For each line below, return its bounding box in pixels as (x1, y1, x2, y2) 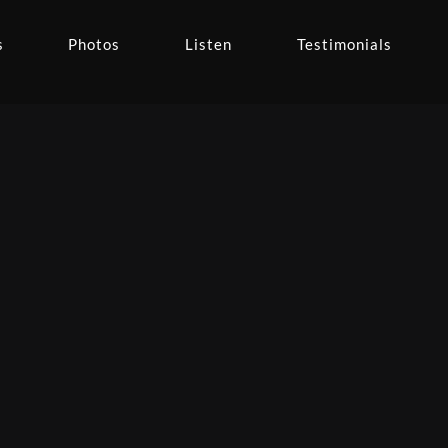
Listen (185, 35, 233, 54)
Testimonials (297, 35, 393, 54)
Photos (68, 35, 121, 54)
